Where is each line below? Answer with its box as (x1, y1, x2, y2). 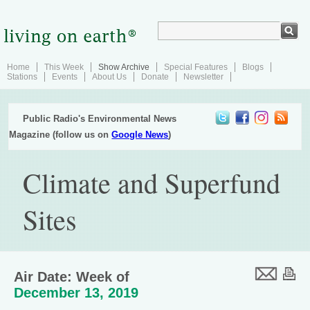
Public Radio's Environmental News (23, 113, 177, 124)
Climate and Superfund (23, 164, 281, 201)
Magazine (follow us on (9, 129, 112, 140)
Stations (7, 72, 37, 82)
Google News (111, 129, 169, 140)
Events (52, 72, 77, 82)
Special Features (164, 62, 228, 72)
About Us (92, 72, 127, 82)
